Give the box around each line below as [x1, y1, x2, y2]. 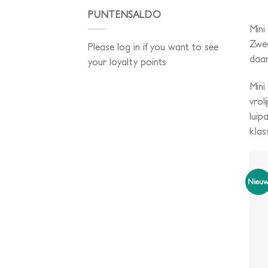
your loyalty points [88, 56, 166, 68]
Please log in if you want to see [88, 41, 218, 53]
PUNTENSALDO [88, 8, 162, 20]
